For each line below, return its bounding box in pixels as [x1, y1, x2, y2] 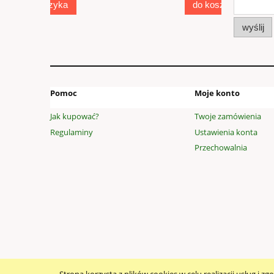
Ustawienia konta [194, 126, 257, 138]
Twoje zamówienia [194, 111, 261, 122]
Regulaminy [50, 126, 93, 138]
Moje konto [194, 87, 240, 98]
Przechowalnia [194, 141, 247, 153]
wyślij [242, 21, 264, 32]
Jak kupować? [50, 111, 99, 122]
